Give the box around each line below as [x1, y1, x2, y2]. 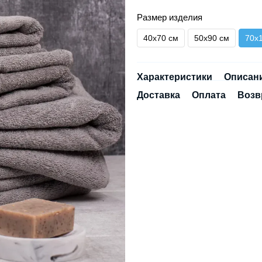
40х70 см [143, 33, 178, 43]
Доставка [137, 90, 180, 100]
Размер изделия [137, 12, 202, 22]
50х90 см [194, 33, 229, 43]
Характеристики [137, 72, 212, 82]
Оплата [192, 90, 226, 100]
